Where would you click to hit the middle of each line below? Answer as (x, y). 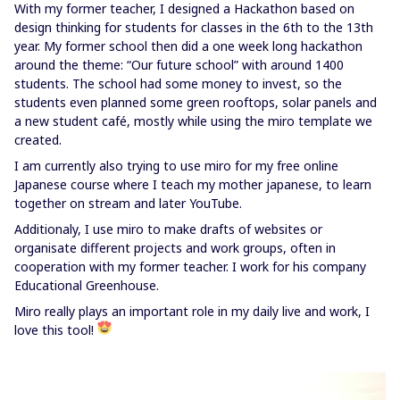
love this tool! (56, 329)
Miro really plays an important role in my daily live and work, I (192, 311)
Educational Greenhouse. (87, 285)
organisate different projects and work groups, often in (175, 247)
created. (38, 139)
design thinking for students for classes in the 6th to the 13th (194, 27)
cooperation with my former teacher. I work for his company (190, 266)
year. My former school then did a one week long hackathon (188, 46)
